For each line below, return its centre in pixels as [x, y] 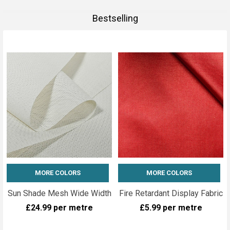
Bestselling [115, 18]
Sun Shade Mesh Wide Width [59, 193]
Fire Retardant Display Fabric [171, 193]
